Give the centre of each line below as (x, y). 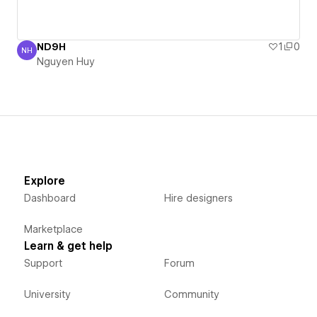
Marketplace (53, 230)
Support (43, 264)
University (47, 295)
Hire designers (198, 198)
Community (191, 295)
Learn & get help (68, 247)
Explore (44, 181)
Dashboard (50, 198)
